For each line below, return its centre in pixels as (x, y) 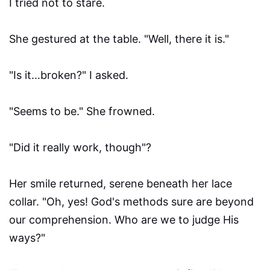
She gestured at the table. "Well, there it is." (122, 39)
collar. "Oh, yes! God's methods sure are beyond (131, 202)
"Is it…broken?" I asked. (69, 75)
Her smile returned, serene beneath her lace (121, 184)
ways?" (27, 238)
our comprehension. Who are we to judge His (124, 220)
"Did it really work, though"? (80, 148)
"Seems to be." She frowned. (82, 111)
